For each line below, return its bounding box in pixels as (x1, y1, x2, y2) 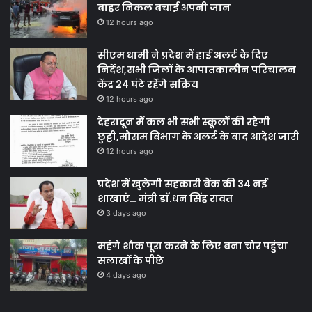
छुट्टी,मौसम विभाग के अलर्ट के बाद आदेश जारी (97, 129, 299, 143)
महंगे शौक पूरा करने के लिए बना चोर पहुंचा (97, 238, 288, 253)
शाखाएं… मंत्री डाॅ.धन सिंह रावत (97, 191, 233, 205)
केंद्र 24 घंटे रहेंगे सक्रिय (97, 77, 198, 91)
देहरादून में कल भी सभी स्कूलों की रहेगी (97, 114, 270, 129)
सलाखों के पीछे (97, 253, 164, 267)
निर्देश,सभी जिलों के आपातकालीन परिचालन (97, 62, 296, 77)
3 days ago (106, 208, 146, 218)
